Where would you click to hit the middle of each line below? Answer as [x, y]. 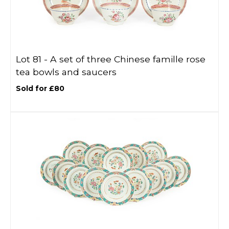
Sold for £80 [40, 88]
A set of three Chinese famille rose [128, 59]
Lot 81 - [33, 59]
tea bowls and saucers [66, 72]
